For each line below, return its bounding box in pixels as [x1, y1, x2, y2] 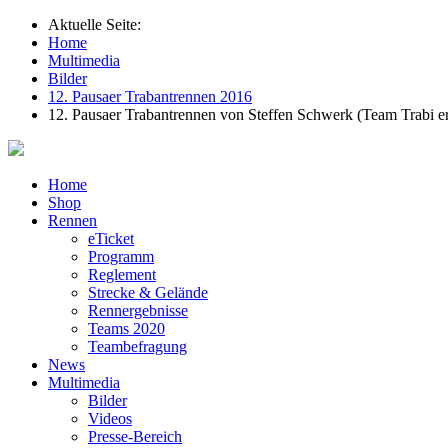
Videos [88, 410, 132, 427]
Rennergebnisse [88, 302, 188, 319]
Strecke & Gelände [88, 284, 208, 301]
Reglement [88, 266, 156, 283]
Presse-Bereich [88, 428, 182, 445]
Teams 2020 [88, 320, 165, 337]
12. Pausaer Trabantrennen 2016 [48, 88, 252, 105]
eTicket [88, 230, 134, 247]
